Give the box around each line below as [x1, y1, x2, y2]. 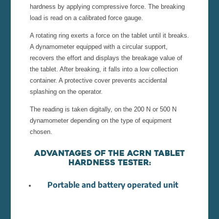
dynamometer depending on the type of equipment [29, 117, 172, 125]
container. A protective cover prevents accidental [29, 77, 167, 85]
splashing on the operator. [29, 88, 103, 96]
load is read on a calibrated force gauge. [29, 14, 143, 22]
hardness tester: [68, 157, 151, 168]
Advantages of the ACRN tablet [34, 148, 185, 159]
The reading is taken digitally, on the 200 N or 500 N [29, 106, 176, 113]
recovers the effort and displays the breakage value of [29, 54, 182, 62]
